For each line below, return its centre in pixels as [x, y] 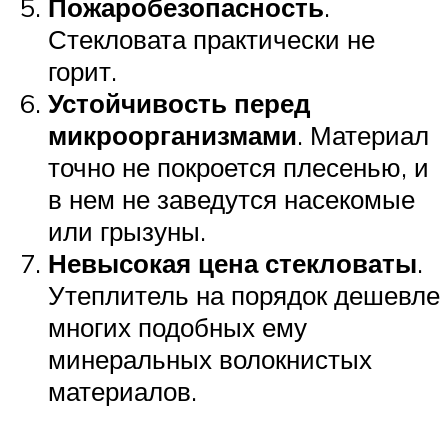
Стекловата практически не [211, 38]
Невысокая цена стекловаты [232, 262]
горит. [82, 70]
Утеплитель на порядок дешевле [244, 294]
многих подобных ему [177, 326]
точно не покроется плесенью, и [238, 166]
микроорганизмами [172, 134]
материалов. [122, 390]
